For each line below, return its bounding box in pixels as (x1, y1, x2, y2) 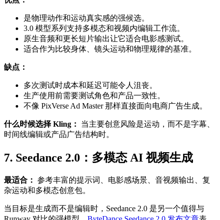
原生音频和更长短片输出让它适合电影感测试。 (24, 34, 189, 43)
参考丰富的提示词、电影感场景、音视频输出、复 (35, 175, 210, 184)
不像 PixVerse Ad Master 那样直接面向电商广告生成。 (24, 101, 207, 110)
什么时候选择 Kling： (4, 119, 79, 128)
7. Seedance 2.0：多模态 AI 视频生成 (4, 151, 193, 164)
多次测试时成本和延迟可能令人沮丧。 (24, 81, 157, 89)
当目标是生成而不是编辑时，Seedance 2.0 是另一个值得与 (4, 204, 204, 213)
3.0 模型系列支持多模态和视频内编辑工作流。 (24, 24, 185, 32)
